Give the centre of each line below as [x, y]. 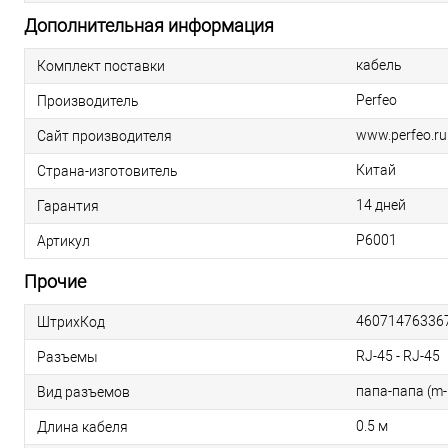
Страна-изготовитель [107, 170]
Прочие [55, 281]
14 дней [381, 205]
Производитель [88, 100]
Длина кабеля [82, 426]
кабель [379, 65]
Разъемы [67, 356]
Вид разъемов [83, 391]
